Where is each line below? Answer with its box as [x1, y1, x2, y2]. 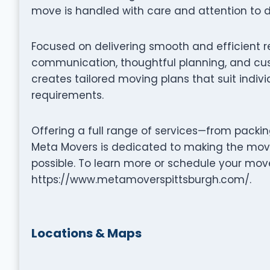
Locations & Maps [31, 224, 142, 242]
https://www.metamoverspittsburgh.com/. [31, 172, 251, 187]
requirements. [31, 87, 104, 102]
